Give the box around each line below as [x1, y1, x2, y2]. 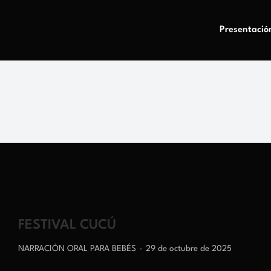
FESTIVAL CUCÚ [18, 218, 116, 232]
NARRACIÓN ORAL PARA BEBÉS [18, 244, 136, 253]
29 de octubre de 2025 [146, 244, 232, 253]
